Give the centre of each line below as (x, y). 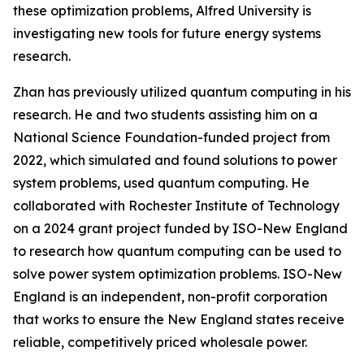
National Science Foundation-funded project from (171, 137)
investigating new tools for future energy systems (167, 33)
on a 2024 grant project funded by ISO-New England (180, 228)
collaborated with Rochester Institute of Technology (176, 206)
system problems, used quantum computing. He (161, 183)
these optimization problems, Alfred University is (162, 11)
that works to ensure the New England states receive (179, 319)
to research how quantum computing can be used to (177, 251)
